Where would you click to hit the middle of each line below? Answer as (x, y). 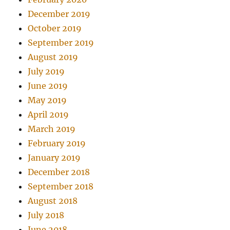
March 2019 (52, 129)
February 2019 (57, 143)
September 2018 (61, 187)
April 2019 (49, 115)
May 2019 (47, 100)
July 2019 (46, 72)
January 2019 (54, 158)
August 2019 (53, 57)
